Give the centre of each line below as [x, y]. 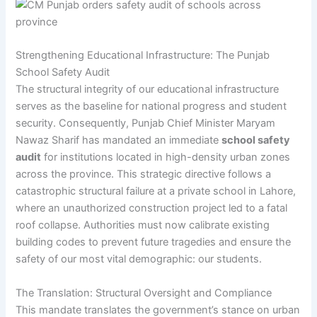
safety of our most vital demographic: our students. [139, 259]
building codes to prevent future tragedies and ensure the [154, 242]
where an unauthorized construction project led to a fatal [152, 208]
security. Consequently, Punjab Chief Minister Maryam [146, 123]
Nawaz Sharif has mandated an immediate [119, 140]
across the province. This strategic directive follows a [144, 174]
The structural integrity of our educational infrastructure [148, 90]
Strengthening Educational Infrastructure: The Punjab [143, 56]
